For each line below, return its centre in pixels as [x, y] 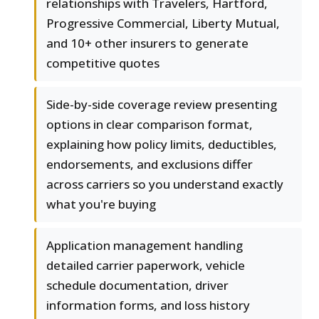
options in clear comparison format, [150, 125]
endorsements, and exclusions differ [150, 164]
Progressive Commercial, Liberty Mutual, [163, 23]
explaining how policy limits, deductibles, [162, 145]
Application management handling [145, 246]
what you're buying [101, 204]
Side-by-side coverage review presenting [162, 105]
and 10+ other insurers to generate [147, 43]
